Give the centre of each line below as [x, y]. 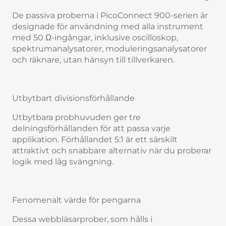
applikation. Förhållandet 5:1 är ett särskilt [95, 139]
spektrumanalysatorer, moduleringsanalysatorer [109, 49]
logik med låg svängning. [64, 162]
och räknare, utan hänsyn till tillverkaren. [93, 60]
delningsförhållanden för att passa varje [91, 128]
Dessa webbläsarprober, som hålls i [82, 219]
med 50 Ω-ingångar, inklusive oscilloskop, [95, 38]
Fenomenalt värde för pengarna [76, 200]
